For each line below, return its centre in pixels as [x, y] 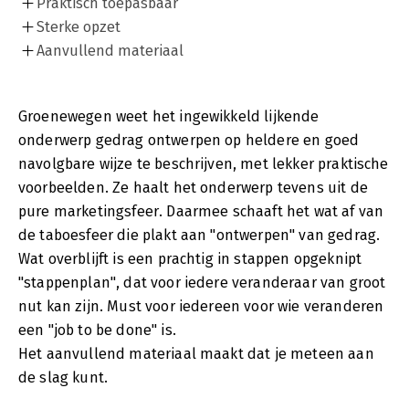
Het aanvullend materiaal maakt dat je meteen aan [196, 353]
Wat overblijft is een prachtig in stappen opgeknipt [190, 258]
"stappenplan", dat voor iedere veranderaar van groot [202, 282]
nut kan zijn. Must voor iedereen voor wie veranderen [201, 306]
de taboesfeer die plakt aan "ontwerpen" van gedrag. [199, 235]
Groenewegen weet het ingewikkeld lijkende [169, 116]
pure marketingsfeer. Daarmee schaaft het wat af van [201, 211]
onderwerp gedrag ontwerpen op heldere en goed [189, 140]
